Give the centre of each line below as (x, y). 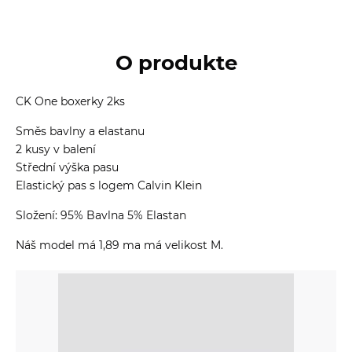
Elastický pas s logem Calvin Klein (109, 185)
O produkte (176, 62)
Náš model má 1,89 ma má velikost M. (119, 245)
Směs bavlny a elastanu (80, 131)
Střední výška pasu (67, 167)
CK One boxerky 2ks (70, 101)
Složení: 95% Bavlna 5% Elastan (101, 215)
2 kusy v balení (56, 149)
